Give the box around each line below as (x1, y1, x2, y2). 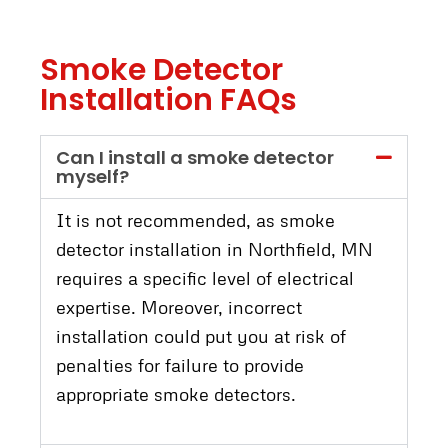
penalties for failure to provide (56, 353, 304, 376)
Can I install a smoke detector (56, 144, 334, 170)
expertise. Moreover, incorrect (56, 295, 302, 318)
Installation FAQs (40, 78, 297, 121)
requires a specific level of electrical (56, 266, 354, 289)
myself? (56, 163, 129, 189)
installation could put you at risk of (56, 324, 346, 347)
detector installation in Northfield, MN (56, 237, 373, 260)
